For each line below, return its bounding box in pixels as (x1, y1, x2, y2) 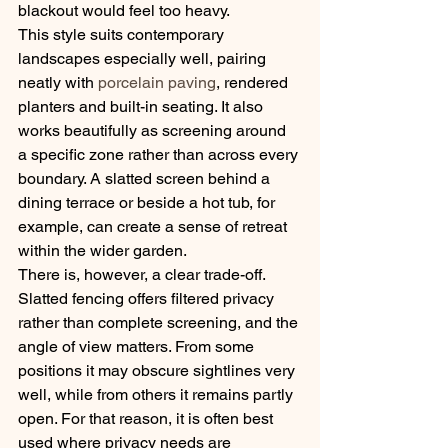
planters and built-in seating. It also (18, 97, 267, 116)
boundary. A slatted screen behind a (18, 169, 274, 188)
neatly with (18, 73, 98, 92)
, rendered (216, 73, 292, 92)
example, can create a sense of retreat (18, 217, 291, 236)
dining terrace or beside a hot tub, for (18, 193, 279, 212)
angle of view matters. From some (18, 337, 258, 356)
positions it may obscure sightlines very (18, 361, 299, 380)
